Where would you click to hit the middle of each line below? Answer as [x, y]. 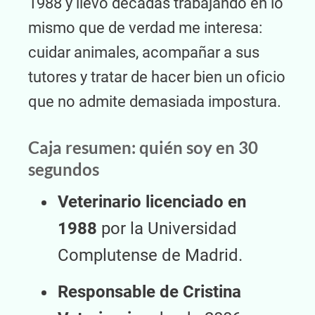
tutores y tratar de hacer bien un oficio [157, 77]
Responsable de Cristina [149, 292]
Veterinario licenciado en [152, 202]
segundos [64, 169]
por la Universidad [167, 229]
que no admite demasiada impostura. [155, 102]
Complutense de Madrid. [150, 255]
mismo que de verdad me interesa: [145, 28]
